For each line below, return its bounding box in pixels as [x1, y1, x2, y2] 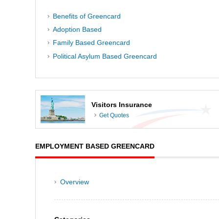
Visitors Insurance [91, 101, 152, 109]
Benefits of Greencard [53, 12, 121, 20]
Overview [60, 177, 89, 186]
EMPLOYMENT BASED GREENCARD [35, 142, 154, 150]
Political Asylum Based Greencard [53, 52, 157, 60]
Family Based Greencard [53, 39, 131, 47]
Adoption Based [53, 25, 102, 34]
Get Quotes [99, 111, 129, 119]
